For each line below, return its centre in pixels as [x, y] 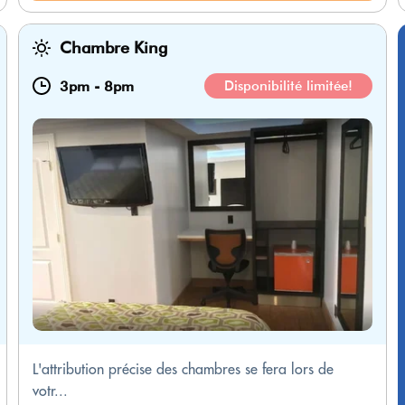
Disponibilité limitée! [288, 86]
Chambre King [113, 48]
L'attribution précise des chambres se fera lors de [183, 369]
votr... [50, 391]
